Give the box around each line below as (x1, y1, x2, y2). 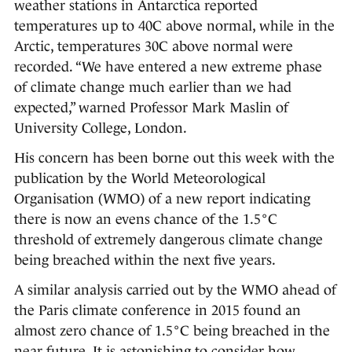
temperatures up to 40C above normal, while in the (14, 18, 335, 35)
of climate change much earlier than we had (14, 79, 291, 96)
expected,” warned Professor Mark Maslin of (14, 100, 288, 116)
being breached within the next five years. (14, 252, 276, 269)
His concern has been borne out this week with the (14, 150, 335, 167)
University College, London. (14, 120, 187, 137)
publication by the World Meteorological (14, 170, 266, 187)
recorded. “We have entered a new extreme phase (14, 59, 322, 75)
